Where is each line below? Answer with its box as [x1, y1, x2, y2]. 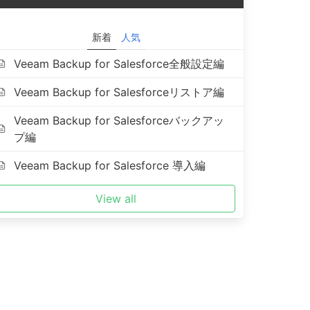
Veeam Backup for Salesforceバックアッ [14, 113, 225, 127]
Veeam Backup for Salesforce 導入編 [14, 158, 206, 172]
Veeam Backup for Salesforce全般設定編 [14, 57, 225, 71]
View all [95, 192, 137, 206]
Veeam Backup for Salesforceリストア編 [14, 85, 225, 99]
